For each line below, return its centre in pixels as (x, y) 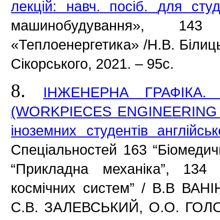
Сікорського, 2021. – (79, 63)
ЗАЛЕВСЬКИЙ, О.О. (115, 207)
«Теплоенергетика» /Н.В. (95, 44)
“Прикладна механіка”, (97, 168)
